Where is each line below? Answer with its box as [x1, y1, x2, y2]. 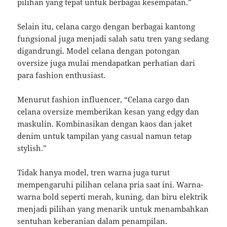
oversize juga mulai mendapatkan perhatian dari [17, 58, 196, 68]
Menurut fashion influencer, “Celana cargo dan [17, 94, 190, 105]
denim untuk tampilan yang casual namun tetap [17, 131, 192, 141]
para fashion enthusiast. [17, 70, 106, 81]
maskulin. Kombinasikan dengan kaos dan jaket [17, 119, 193, 129]
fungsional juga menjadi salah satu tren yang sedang [17, 33, 209, 44]
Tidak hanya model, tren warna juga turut [17, 167, 170, 178]
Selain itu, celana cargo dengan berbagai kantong [17, 21, 196, 32]
